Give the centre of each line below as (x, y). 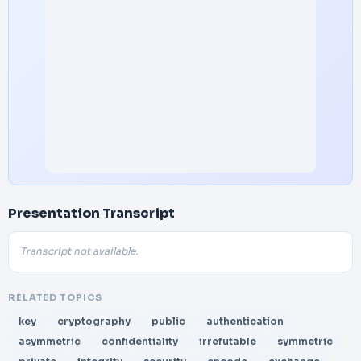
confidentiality (140, 341)
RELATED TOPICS (55, 297)
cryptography (94, 321)
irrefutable (228, 341)
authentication (245, 321)
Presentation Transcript (91, 213)
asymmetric (50, 341)
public (168, 321)
